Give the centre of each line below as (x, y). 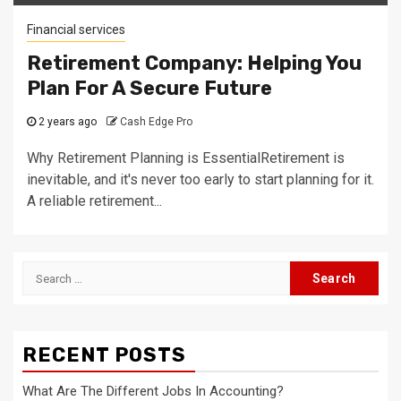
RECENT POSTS (104, 355)
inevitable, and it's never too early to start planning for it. (200, 179)
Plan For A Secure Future (149, 88)
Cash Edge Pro (156, 122)
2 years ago (66, 122)
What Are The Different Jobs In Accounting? (153, 391)
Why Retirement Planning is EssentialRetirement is (186, 158)
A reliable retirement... (94, 201)
